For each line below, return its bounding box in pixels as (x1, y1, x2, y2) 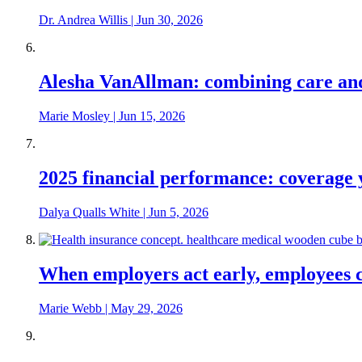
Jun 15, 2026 (119, 108, 185, 123)
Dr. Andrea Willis (39, 13, 128, 27)
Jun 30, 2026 (137, 13, 203, 27)
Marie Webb (39, 301, 102, 315)
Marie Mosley (39, 108, 110, 123)
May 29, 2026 (111, 301, 183, 315)
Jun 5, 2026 (149, 204, 208, 219)
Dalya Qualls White (39, 204, 140, 219)
